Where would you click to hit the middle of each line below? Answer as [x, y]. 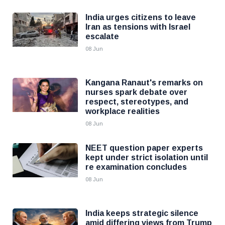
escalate [102, 36]
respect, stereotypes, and [137, 102]
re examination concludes [136, 167]
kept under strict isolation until [147, 157]
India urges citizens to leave [141, 17]
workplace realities [123, 111]
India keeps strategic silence [142, 213]
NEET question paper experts [144, 148]
